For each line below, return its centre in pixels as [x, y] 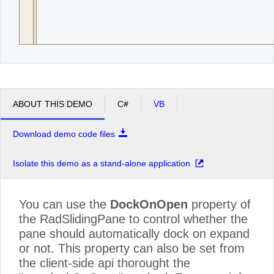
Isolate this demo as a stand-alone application [102, 163]
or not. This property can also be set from [132, 248]
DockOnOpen [149, 204]
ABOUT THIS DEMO [53, 104]
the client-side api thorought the [105, 263]
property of [219, 204]
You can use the [65, 204]
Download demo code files [64, 134]
